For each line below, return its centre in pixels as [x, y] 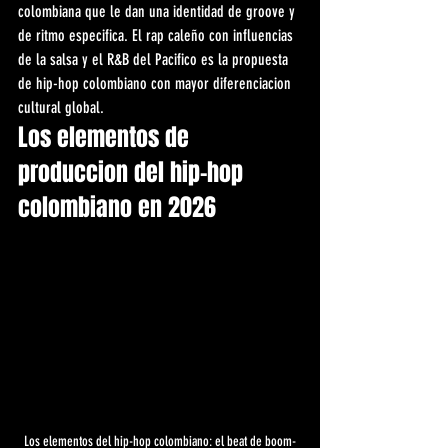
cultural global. [61, 107]
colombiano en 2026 [117, 207]
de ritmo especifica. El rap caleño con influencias [157, 35]
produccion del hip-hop [133, 172]
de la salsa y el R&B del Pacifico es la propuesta [155, 59]
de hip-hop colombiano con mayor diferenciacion [156, 83]
